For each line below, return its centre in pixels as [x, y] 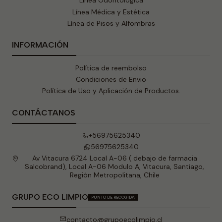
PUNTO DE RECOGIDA [113, 197]
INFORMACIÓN [40, 45]
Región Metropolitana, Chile [114, 175]
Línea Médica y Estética [111, 12]
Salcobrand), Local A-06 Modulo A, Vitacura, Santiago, [114, 167]
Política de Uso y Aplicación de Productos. [111, 91]
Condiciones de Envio [111, 79]
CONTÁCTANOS [44, 112]
